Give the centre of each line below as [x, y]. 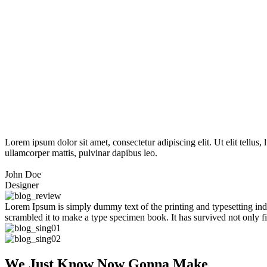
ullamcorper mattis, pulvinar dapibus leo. [81, 153]
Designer [22, 185]
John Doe [23, 175]
